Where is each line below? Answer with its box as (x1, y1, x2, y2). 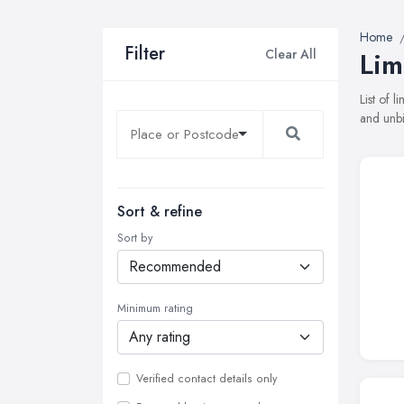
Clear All (265, 44, 317, 63)
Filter (124, 41, 165, 67)
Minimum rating (117, 300, 193, 317)
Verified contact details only (136, 371, 277, 387)
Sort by (117, 230, 152, 246)
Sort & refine (117, 201, 202, 222)
